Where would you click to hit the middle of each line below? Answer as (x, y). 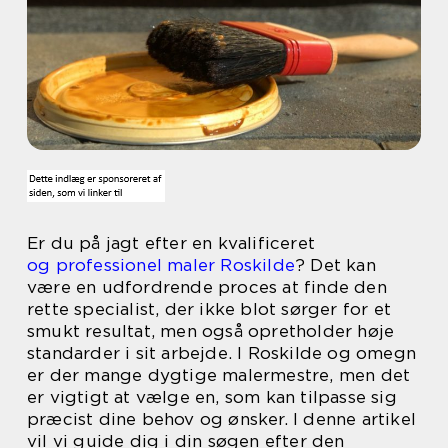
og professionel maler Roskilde (161, 265)
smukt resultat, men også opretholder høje (211, 331)
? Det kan (335, 265)
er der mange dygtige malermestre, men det (219, 375)
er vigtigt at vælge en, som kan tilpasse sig (212, 397)
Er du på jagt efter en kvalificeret (171, 243)
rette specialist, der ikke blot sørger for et (209, 309)
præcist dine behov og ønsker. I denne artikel (222, 419)
